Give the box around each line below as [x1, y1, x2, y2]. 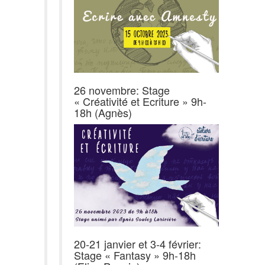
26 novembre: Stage [74, 82, 170, 98]
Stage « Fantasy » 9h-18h [74, 247, 196, 263]
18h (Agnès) [74, 104, 132, 120]
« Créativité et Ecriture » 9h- [74, 93, 206, 109]
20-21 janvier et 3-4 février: [74, 235, 201, 251]
